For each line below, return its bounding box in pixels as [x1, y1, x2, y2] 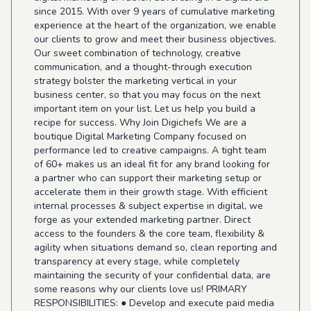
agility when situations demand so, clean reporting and [34, 241, 277, 254]
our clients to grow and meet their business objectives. [34, 33, 276, 46]
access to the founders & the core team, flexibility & [34, 227, 264, 240]
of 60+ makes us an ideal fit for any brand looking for [34, 158, 270, 171]
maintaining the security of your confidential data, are [34, 269, 271, 282]
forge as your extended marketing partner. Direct [34, 213, 251, 226]
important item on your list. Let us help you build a [34, 102, 255, 115]
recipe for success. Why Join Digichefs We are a [34, 116, 246, 129]
